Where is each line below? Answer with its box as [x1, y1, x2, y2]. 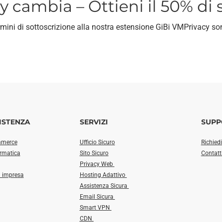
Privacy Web [79, 161, 114, 168]
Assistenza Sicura [79, 182, 129, 190]
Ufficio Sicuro [79, 139, 115, 146]
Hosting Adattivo [79, 171, 127, 179]
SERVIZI [79, 117, 108, 127]
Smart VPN [79, 204, 111, 212]
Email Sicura [79, 193, 115, 201]
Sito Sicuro [79, 150, 109, 157]
